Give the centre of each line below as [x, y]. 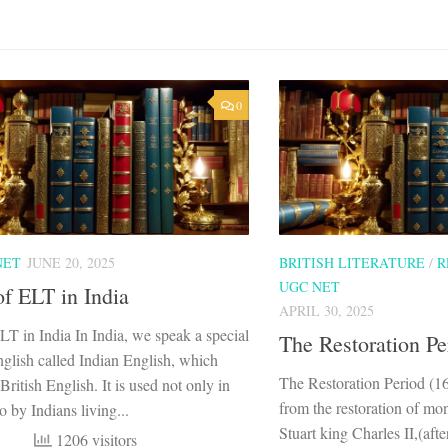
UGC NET [309, 286]
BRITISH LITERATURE [352, 262]
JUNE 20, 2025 [71, 262]
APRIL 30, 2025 [326, 310]
